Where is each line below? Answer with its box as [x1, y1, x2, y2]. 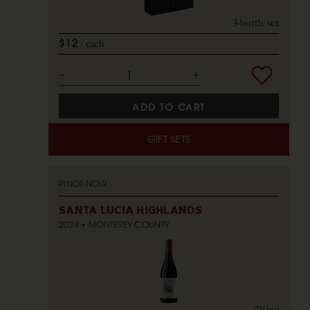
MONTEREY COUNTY [88, 219, 170, 231]
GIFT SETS [147, 132, 191, 147]
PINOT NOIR [59, 178, 107, 190]
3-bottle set [232, 17, 279, 29]
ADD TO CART [132, 100, 206, 114]
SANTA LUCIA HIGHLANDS [59, 206, 202, 217]
